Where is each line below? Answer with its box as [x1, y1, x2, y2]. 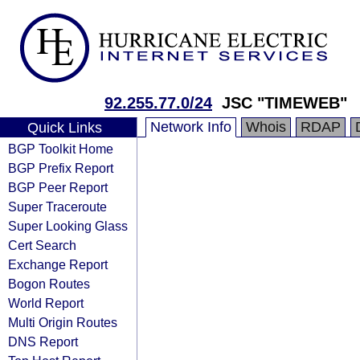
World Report [8, 296, 84, 310]
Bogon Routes [8, 276, 90, 291]
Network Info [150, 119, 231, 135]
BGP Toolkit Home [8, 141, 113, 156]
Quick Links [27, 120, 102, 136]
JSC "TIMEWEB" [222, 94, 347, 112]
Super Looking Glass [8, 219, 128, 233]
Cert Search [8, 238, 76, 252]
